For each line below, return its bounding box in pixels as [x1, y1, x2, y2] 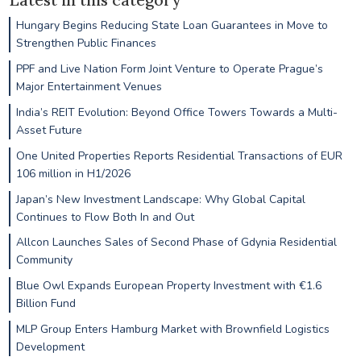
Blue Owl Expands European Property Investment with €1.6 [15, 278, 322, 294]
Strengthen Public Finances [15, 35, 156, 52]
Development [15, 338, 85, 355]
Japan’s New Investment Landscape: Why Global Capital [15, 191, 305, 207]
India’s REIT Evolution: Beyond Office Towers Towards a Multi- [15, 105, 338, 120]
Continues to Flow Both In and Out [15, 209, 194, 225]
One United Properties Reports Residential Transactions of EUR [15, 147, 342, 164]
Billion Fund [15, 296, 76, 312]
